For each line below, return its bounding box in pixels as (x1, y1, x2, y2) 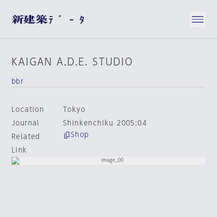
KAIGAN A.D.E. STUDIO (12, 57, 133, 66)
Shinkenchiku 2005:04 (62, 120, 147, 126)
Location (12, 106, 45, 113)
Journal (12, 120, 40, 126)
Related (12, 133, 40, 140)
